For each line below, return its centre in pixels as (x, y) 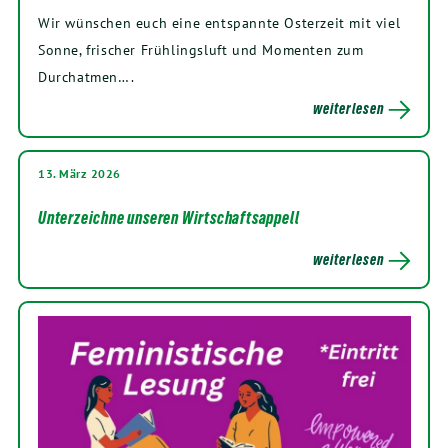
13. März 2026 (79, 173)
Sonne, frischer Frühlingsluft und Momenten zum (201, 49)
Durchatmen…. (86, 76)
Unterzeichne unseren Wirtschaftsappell (169, 218)
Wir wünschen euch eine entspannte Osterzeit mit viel (219, 22)
